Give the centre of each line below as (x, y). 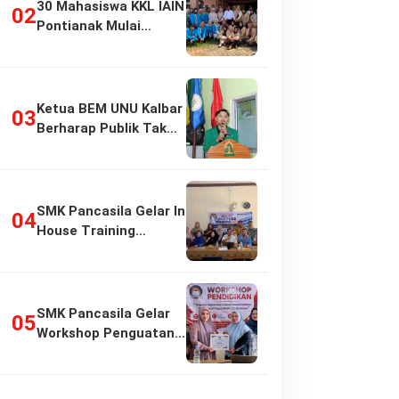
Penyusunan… (81, 250)
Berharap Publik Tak (101, 128)
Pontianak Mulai (88, 26)
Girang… (63, 148)
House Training (85, 231)
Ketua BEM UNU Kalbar (109, 109)
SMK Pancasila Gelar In (110, 211)
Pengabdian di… (87, 45)
